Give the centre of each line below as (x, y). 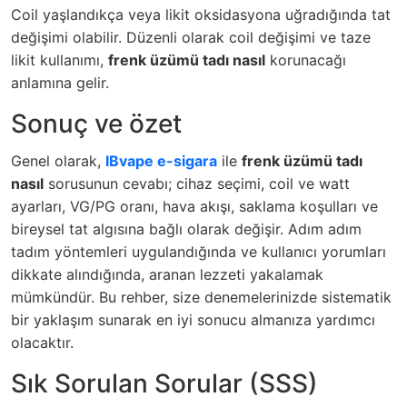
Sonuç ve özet (96, 124)
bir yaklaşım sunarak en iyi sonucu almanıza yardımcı (193, 320)
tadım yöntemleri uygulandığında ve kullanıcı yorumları (199, 252)
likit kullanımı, (60, 60)
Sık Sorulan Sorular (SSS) (164, 383)
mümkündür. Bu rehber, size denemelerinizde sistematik (201, 297)
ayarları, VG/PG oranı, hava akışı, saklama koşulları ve (194, 206)
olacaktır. (42, 342)
